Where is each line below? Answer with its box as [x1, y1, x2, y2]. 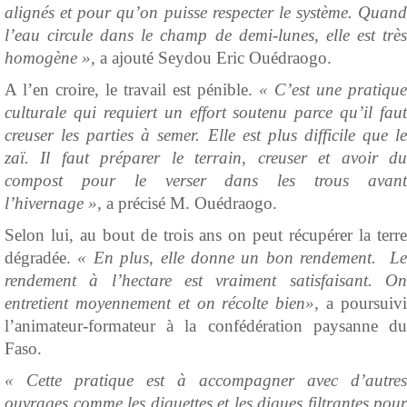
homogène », [5, 48, 100, 68]
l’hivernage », [5, 194, 106, 213]
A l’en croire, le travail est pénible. [5, 80, 259, 100]
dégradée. [5, 248, 78, 268]
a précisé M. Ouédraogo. [106, 194, 277, 213]
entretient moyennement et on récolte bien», [5, 293, 320, 313]
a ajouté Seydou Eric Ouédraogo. [100, 48, 332, 68]
